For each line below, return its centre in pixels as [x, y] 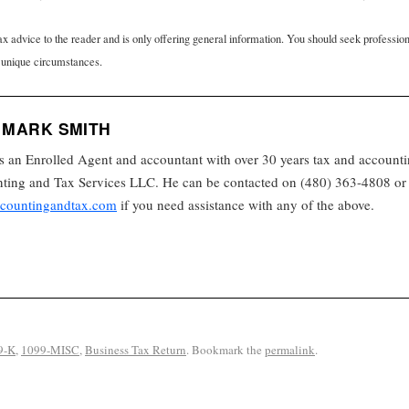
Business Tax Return [136, 350]
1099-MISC [50, 350]
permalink [290, 350]
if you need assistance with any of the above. [246, 205]
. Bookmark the [225, 350]
